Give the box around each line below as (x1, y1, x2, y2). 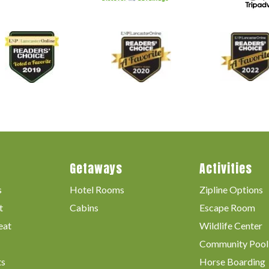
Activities (199, 159, 252, 178)
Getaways (70, 159, 123, 178)
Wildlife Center (199, 220, 262, 232)
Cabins (70, 202, 99, 214)
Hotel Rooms (70, 184, 125, 196)
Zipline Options (199, 184, 263, 196)
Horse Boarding (199, 256, 265, 268)
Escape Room (199, 202, 255, 214)
